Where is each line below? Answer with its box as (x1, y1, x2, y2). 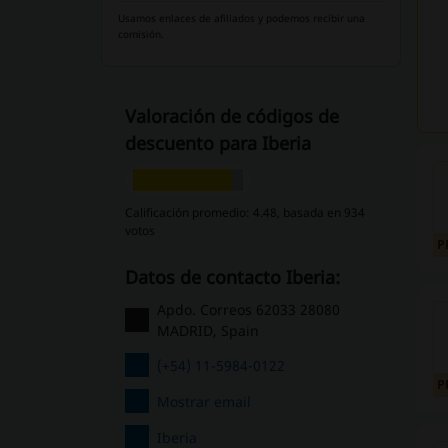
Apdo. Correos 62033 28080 (156, 300, 340, 319)
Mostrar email (156, 391, 251, 411)
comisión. (117, 27, 164, 41)
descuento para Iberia (124, 131, 311, 155)
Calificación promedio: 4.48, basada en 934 (124, 204, 365, 221)
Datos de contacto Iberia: (137, 265, 340, 289)
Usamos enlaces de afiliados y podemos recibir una (117, 11, 365, 25)
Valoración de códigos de (124, 104, 339, 128)
